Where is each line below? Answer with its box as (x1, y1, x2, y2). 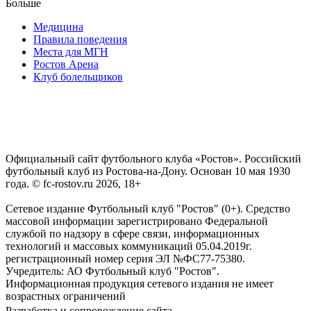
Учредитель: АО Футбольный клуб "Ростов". (6, 264, 219, 277)
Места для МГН (33, 45, 108, 58)
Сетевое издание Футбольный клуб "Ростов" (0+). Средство (6, 202, 290, 215)
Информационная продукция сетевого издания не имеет (6, 277, 274, 289)
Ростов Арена (33, 58, 99, 70)
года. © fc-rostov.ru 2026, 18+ (6, 177, 141, 190)
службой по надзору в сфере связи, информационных (6, 227, 260, 239)
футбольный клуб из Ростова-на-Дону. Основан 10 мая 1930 (6, 165, 290, 177)
